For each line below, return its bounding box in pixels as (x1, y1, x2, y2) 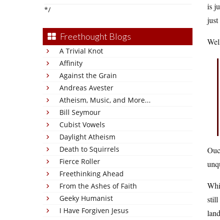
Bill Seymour (59, 108, 101, 117)
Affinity (59, 58, 82, 68)
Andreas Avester (59, 83, 113, 92)
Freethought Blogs (60, 31, 131, 42)
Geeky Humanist (59, 193, 113, 203)
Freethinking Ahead (59, 169, 124, 178)
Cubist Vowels (59, 120, 105, 129)
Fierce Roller (59, 157, 100, 166)
